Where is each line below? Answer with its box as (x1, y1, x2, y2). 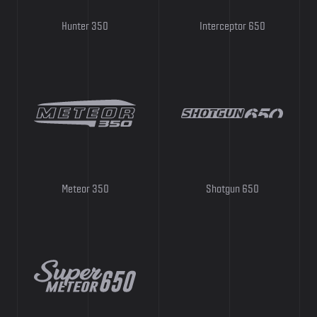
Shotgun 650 (205, 183, 259, 195)
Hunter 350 (62, 20, 108, 32)
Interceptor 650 (199, 20, 265, 32)
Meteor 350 (61, 183, 109, 195)
